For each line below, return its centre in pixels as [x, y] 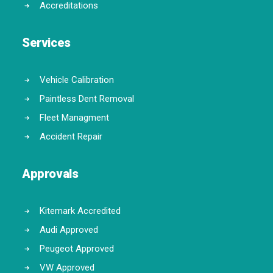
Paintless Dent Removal [87, 99]
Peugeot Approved [76, 249]
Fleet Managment [74, 118]
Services [46, 43]
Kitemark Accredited [80, 211]
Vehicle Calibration [76, 80]
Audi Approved [69, 230]
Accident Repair [71, 136]
